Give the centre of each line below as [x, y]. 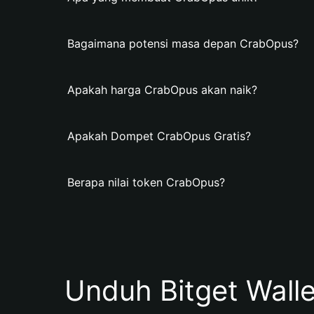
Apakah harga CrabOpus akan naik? [162, 90]
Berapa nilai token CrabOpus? [146, 182]
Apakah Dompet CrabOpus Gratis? [159, 136]
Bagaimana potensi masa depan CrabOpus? [183, 43]
